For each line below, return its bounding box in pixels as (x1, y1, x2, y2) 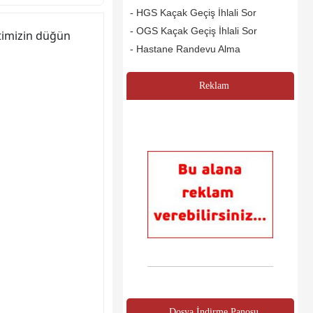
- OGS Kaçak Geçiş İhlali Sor (130, 25, 257, 37)
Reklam (198, 80, 229, 92)
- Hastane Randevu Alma (130, 43, 240, 55)
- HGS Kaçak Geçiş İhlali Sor (130, 7, 256, 19)
